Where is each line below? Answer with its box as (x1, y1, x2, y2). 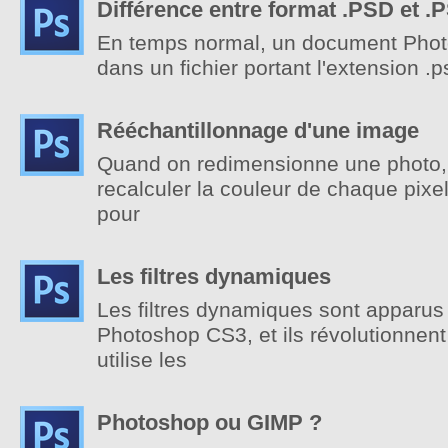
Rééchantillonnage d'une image (97, 118, 419, 143)
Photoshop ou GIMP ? (97, 410, 322, 435)
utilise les (97, 348, 187, 372)
